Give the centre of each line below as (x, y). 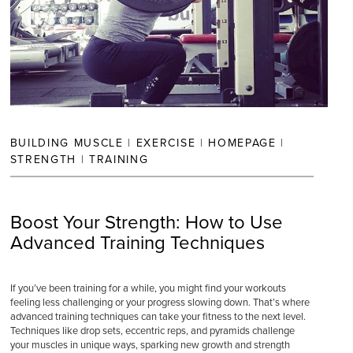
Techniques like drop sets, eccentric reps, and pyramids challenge (152, 331)
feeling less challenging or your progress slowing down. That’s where (160, 303)
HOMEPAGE (242, 143)
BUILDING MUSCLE (67, 143)
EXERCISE (166, 143)
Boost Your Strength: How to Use (146, 223)
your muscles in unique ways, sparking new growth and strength (150, 345)
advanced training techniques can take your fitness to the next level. (158, 317)
